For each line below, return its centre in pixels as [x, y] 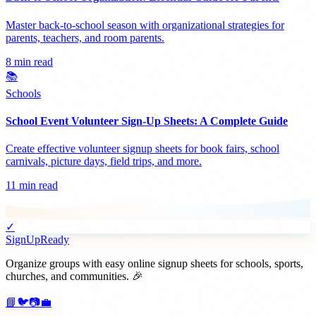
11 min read [32, 186]
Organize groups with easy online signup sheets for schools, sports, [154, 264]
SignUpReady [37, 240]
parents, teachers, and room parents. [85, 37]
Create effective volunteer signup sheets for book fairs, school [142, 149]
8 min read [29, 61]
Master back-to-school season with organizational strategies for [145, 25]
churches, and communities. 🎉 [74, 276]
